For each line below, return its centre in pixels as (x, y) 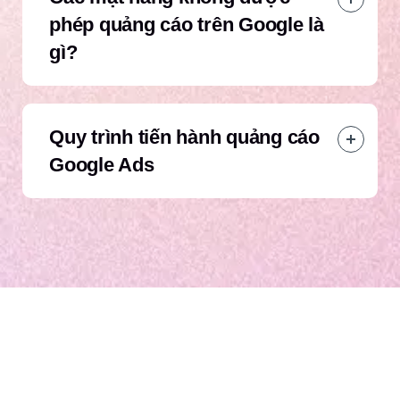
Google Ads (102, 165)
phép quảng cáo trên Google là (187, 25)
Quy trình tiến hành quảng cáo (184, 137)
